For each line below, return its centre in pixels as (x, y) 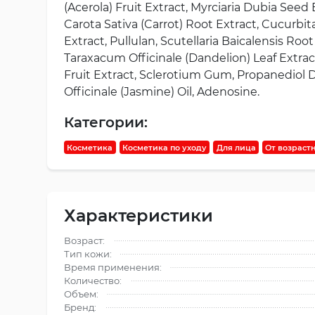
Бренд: (80, 308)
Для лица (236, 147)
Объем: (81, 294)
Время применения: (113, 268)
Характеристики (139, 216)
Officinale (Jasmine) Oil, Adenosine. (162, 91)
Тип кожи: (88, 254)
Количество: (93, 281)
